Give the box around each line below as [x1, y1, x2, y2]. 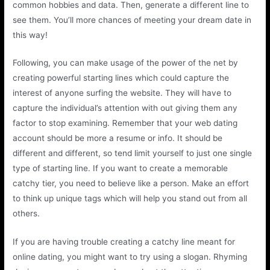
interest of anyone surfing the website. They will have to [13, 88, 232, 98]
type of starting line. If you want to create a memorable [13, 163, 228, 174]
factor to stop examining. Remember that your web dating [13, 118, 238, 128]
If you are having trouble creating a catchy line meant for [13, 237, 236, 247]
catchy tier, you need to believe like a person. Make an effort [13, 178, 250, 189]
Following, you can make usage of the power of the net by [13, 58, 239, 68]
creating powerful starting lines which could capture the [13, 73, 230, 83]
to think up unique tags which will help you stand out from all [13, 193, 248, 204]
